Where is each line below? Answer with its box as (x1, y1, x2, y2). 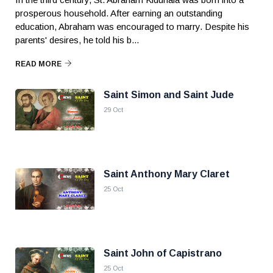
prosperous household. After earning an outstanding (15, 8, 222, 18)
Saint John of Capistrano (104, 248, 222, 258)
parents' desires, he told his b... (15, 35, 139, 45)
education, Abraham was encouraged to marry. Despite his (15, 21, 249, 32)
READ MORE (15, 60, 62, 68)
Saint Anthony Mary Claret (104, 169, 230, 179)
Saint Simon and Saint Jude (104, 90, 234, 100)
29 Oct (104, 106, 123, 113)
